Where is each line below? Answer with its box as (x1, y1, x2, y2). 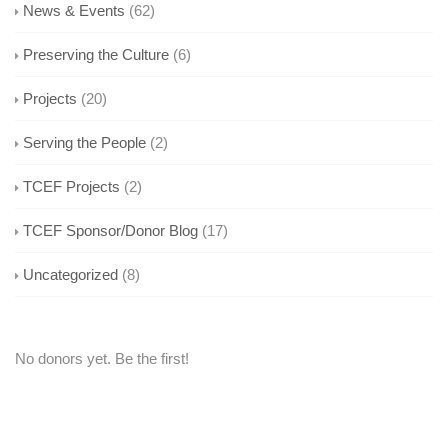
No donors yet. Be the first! (15, 349, 189, 367)
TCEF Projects (23, 177, 120, 195)
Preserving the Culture (23, 45, 169, 63)
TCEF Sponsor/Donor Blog (23, 221, 198, 239)
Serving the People (23, 133, 146, 151)
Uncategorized (23, 265, 118, 283)
